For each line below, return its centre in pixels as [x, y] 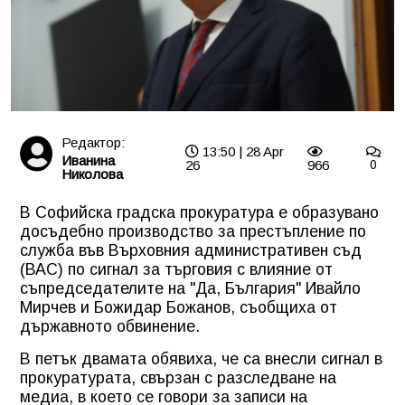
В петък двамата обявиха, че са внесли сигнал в [201, 358]
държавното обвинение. [110, 326]
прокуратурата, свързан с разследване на [178, 377]
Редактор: [93, 142]
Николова [92, 174]
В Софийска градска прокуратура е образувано [199, 212]
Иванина [88, 160]
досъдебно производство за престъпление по [193, 231]
